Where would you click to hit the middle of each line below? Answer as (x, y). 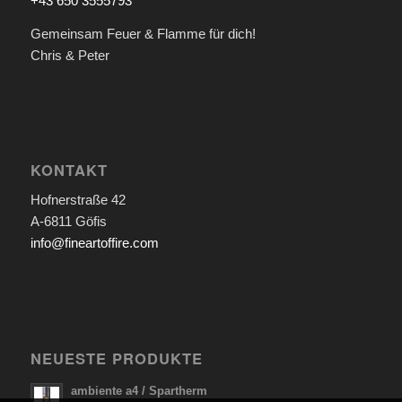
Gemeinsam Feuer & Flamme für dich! (143, 33)
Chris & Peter (70, 55)
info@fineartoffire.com (94, 243)
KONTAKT (69, 170)
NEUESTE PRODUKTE (116, 358)
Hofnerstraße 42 (78, 200)
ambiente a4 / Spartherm (139, 390)
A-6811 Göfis (68, 222)
